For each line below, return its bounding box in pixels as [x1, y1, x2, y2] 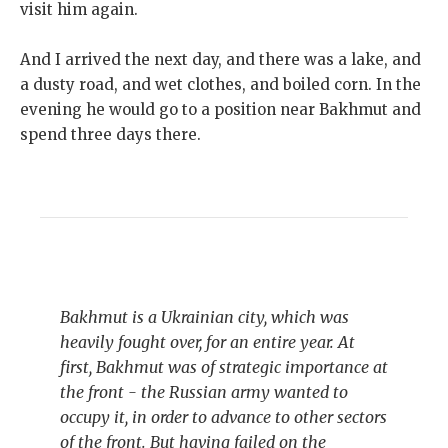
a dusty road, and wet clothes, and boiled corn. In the [20, 75, 421, 95]
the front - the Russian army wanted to [60, 382, 348, 403]
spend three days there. [20, 125, 205, 145]
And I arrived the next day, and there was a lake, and [20, 50, 421, 70]
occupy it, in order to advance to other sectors [60, 407, 387, 428]
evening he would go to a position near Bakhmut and [20, 100, 421, 120]
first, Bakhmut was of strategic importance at [60, 357, 388, 378]
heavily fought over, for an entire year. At [60, 332, 355, 353]
